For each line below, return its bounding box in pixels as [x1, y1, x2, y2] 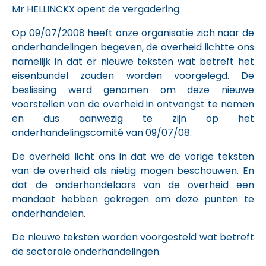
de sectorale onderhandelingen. [12, 245, 161, 258]
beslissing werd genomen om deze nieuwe [12, 83, 254, 97]
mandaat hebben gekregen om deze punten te [12, 192, 254, 206]
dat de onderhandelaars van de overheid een [12, 178, 254, 192]
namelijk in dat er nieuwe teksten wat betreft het [12, 55, 254, 68]
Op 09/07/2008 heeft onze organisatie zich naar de [12, 26, 254, 40]
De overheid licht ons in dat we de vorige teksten [12, 150, 254, 163]
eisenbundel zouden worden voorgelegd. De [12, 69, 254, 83]
